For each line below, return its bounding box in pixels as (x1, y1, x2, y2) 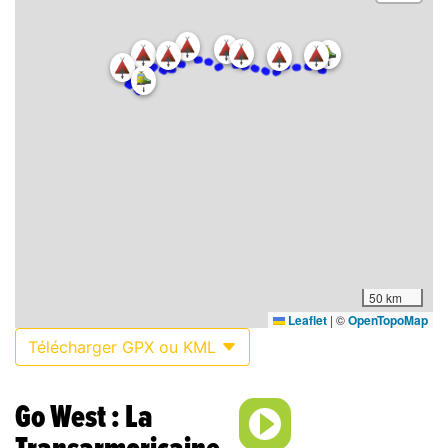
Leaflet (285, 311, 327, 330)
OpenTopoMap (348, 311, 428, 330)
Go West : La (15, 401, 153, 434)
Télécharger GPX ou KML (28, 337, 221, 358)
